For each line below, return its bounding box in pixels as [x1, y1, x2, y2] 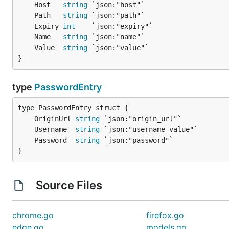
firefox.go [146, 210, 185, 220]
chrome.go [12, 210, 54, 220]
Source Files [33, 178, 105, 192]
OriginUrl [34, 114, 75, 123]
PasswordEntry [34, 82, 102, 93]
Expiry [34, 22, 63, 30]
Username [34, 125, 75, 133]
